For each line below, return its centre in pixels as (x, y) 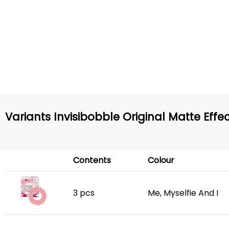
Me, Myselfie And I (183, 193)
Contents (92, 160)
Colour (161, 160)
